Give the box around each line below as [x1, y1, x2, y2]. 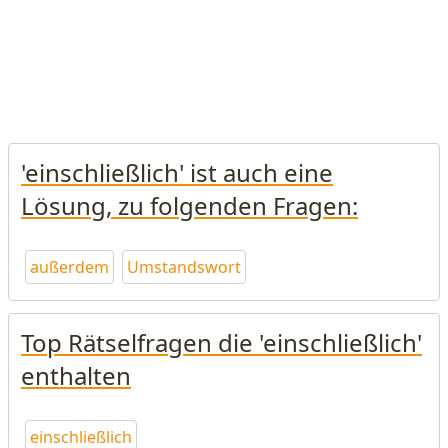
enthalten [21, 359, 131, 392]
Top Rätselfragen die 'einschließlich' [21, 326, 422, 359]
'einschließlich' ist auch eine [21, 156, 333, 189]
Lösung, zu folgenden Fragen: [21, 189, 358, 222]
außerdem [30, 256, 109, 278]
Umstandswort [127, 256, 241, 278]
